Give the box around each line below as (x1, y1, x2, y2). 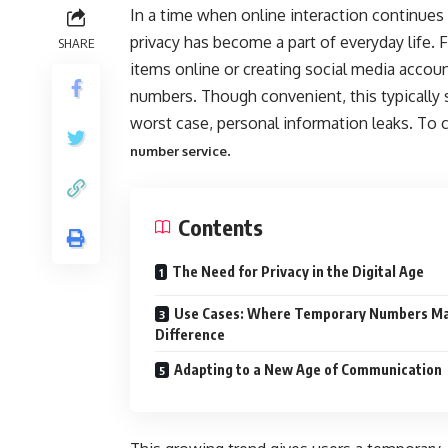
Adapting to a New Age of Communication (174, 361, 442, 378)
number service (130, 143, 227, 159)
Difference (155, 326, 225, 343)
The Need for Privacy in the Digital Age (172, 263, 424, 280)
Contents (178, 213, 263, 241)
